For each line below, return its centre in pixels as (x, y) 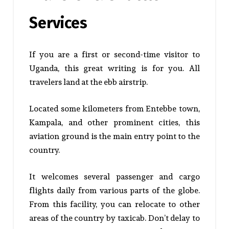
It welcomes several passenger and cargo (114, 176)
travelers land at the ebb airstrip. (88, 82)
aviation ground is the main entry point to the (114, 136)
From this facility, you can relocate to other (114, 204)
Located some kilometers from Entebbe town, (114, 108)
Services (58, 23)
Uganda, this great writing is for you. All (114, 68)
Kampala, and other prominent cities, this (114, 122)
